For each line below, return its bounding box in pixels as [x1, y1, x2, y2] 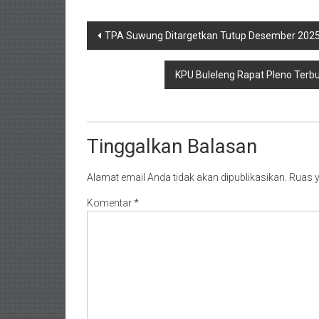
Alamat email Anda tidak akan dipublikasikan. [87, 172, 287, 183]
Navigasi [86, 21, 160, 45]
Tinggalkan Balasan [87, 135, 257, 158]
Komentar [87, 197, 134, 209]
